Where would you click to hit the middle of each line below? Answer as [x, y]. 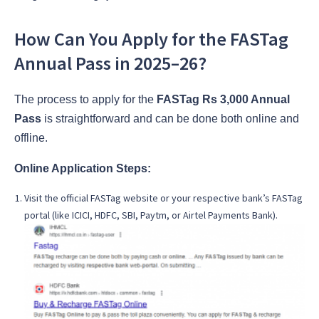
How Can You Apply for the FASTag [151, 39]
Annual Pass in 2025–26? [110, 63]
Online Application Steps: [83, 168]
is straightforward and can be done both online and [170, 118]
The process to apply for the [85, 99]
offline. [31, 137]
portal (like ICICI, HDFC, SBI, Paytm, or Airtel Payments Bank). [151, 215]
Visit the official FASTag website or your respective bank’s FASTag [163, 198]
